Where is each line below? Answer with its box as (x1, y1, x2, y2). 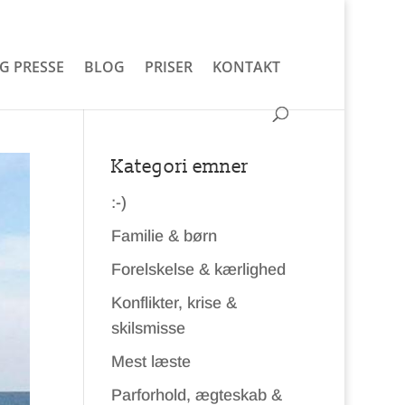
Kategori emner (111, 155, 250, 178)
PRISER (144, 57, 193, 77)
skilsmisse (111, 319, 186, 337)
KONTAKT (212, 57, 280, 77)
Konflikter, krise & (111, 294, 238, 312)
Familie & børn (111, 227, 218, 245)
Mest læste (111, 353, 192, 371)
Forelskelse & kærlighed (111, 260, 287, 278)
